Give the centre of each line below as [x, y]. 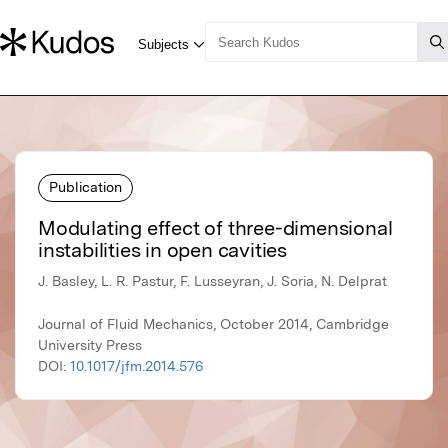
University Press [90, 345]
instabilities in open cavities [163, 250]
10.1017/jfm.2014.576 [136, 366]
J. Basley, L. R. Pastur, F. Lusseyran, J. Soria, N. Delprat [212, 281]
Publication [85, 186]
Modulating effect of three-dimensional [215, 228]
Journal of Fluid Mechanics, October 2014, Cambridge [213, 324]
